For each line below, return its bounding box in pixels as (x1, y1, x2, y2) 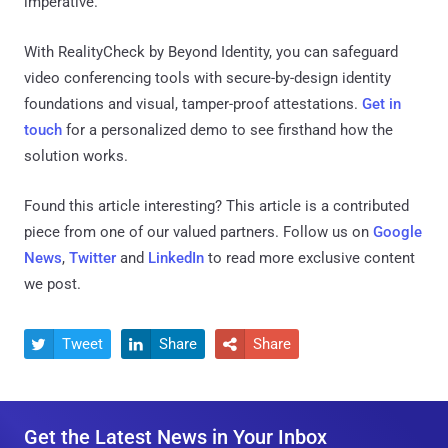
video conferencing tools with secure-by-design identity (24, 68, 391, 87)
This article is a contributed (226, 196, 409, 215)
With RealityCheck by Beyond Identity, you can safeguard (24, 42, 398, 61)
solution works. (24, 146, 128, 165)
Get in (362, 94, 401, 113)
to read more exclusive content (204, 248, 415, 267)
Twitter (69, 248, 116, 267)
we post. (24, 274, 81, 293)
